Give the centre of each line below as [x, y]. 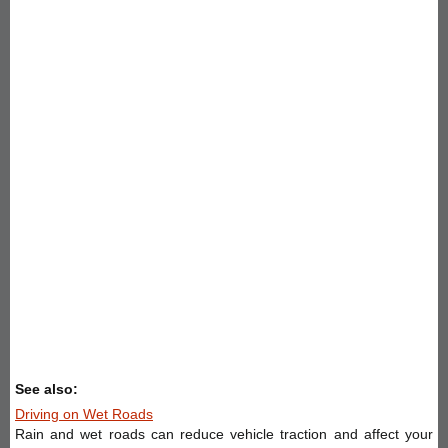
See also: [46, 388]
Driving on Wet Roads [84, 413]
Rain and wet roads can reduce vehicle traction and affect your [224, 433]
